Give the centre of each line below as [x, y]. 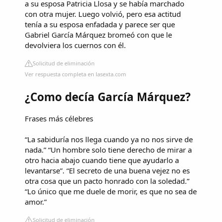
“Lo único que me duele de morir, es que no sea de [111, 192]
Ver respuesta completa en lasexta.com [76, 74]
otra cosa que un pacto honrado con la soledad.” [107, 181]
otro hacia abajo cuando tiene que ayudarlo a [102, 160]
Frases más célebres [59, 119]
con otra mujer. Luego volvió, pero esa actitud [103, 14]
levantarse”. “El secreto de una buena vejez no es [107, 171]
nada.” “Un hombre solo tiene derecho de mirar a [108, 150]
